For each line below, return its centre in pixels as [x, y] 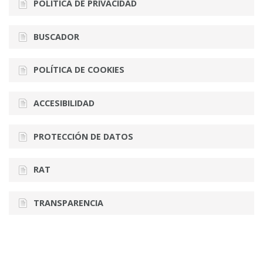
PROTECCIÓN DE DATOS [83, 136]
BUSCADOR [56, 36]
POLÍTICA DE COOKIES [79, 70]
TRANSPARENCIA [68, 203]
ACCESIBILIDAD [64, 103]
